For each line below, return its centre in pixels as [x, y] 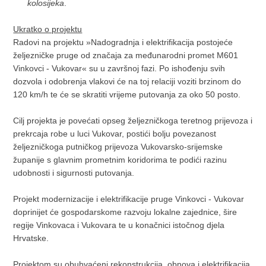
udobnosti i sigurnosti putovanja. [74, 173]
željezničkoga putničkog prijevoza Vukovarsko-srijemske [118, 147]
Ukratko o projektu [48, 29]
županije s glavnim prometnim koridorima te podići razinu [120, 160]
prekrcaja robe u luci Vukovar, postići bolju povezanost [115, 134]
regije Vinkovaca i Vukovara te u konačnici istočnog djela [119, 225]
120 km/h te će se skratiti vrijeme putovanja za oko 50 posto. [127, 94]
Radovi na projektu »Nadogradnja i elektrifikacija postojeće [123, 42]
